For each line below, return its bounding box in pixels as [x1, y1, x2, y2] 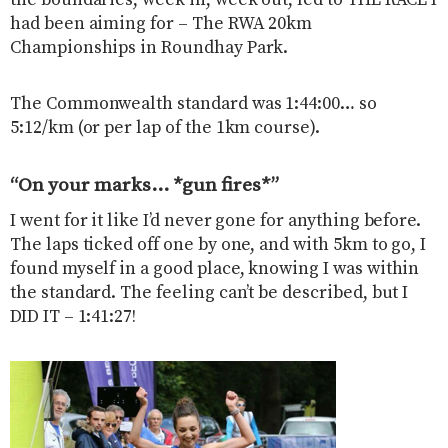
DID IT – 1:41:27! [10, 305, 137, 328]
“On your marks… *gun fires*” [10, 173, 279, 198]
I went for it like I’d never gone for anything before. [10, 209, 422, 232]
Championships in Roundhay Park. [10, 37, 289, 60]
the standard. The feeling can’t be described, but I [10, 281, 409, 304]
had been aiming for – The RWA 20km [10, 13, 313, 36]
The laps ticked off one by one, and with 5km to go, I [10, 233, 427, 256]
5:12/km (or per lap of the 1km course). [10, 117, 320, 140]
